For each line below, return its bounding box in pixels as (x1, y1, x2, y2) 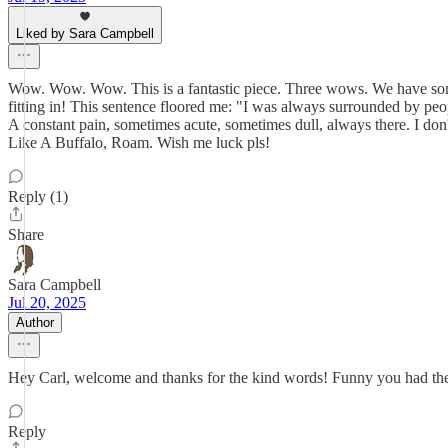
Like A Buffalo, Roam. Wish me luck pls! (8, 134, 270, 151)
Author (16, 315, 54, 330)
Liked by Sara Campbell (16, 26, 154, 41)
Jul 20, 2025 (8, 294, 86, 311)
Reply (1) (8, 188, 68, 205)
